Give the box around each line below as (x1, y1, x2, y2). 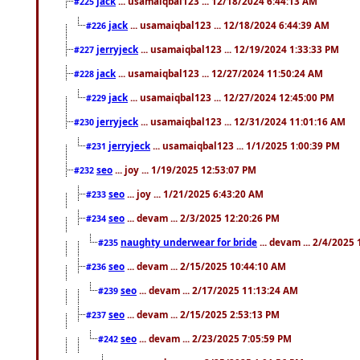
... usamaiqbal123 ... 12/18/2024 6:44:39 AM (128, 18, 329, 31)
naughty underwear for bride (121, 235, 257, 248)
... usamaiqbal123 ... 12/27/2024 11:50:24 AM (116, 66, 323, 80)
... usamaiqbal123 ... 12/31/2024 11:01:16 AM (138, 114, 346, 128)
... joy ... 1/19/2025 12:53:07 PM (112, 162, 256, 176)
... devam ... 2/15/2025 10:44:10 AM (125, 259, 286, 272)
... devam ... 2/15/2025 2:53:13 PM (125, 307, 280, 321)
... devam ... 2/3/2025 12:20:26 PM (125, 211, 280, 224)
